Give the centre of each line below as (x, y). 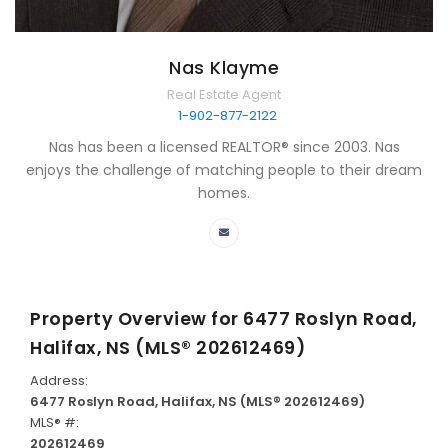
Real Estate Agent (224, 95)
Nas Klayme (224, 68)
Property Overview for (136, 319)
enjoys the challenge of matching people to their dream (224, 170)
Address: (59, 381)
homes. (224, 193)
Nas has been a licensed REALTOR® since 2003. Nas (224, 147)
